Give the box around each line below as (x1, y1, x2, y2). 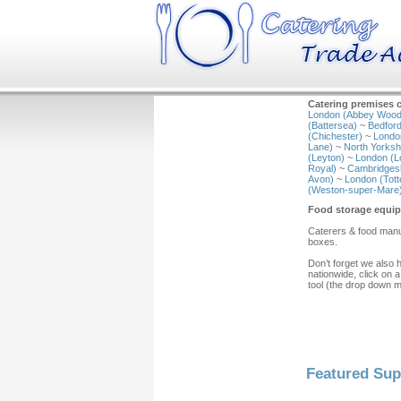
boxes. (308, 236, 337, 247)
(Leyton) (308, 152, 345, 163)
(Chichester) (308, 131, 363, 141)
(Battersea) (308, 120, 357, 131)
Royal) (308, 163, 337, 174)
